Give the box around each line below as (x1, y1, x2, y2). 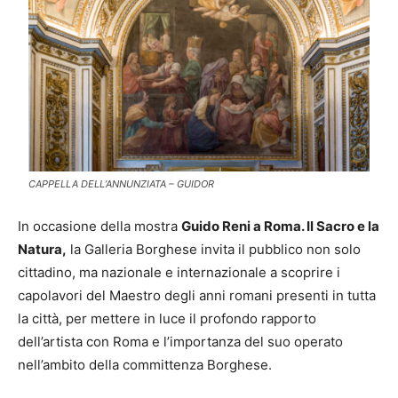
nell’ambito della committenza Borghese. (18, 356, 272, 374)
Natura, (18, 241, 67, 259)
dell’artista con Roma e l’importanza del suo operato (18, 333, 343, 351)
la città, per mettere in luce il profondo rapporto (18, 310, 316, 328)
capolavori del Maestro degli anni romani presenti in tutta (18, 287, 376, 305)
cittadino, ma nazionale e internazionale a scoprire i (18, 264, 340, 282)
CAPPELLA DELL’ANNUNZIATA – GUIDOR (28, 178, 215, 191)
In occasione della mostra (18, 218, 181, 235)
